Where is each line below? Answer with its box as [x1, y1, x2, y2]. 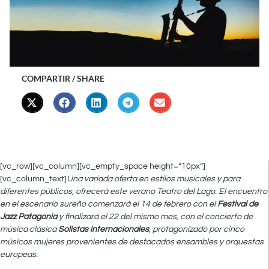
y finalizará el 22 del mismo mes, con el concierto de [59, 212, 253, 221]
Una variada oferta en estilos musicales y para [67, 174, 240, 183]
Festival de [217, 199, 258, 208]
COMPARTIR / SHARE [22, 73, 106, 84]
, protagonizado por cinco [149, 225, 244, 234]
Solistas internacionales [58, 225, 149, 234]
